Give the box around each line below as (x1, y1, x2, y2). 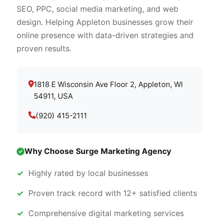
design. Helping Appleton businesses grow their (17, 17, 193, 27)
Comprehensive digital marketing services (28, 208, 184, 218)
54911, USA (34, 91, 73, 101)
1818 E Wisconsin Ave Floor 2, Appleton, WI (34, 80, 183, 89)
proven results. (17, 44, 71, 53)
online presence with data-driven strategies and (17, 30, 194, 40)
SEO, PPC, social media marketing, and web (17, 4, 178, 14)
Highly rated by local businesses (28, 168, 148, 178)
